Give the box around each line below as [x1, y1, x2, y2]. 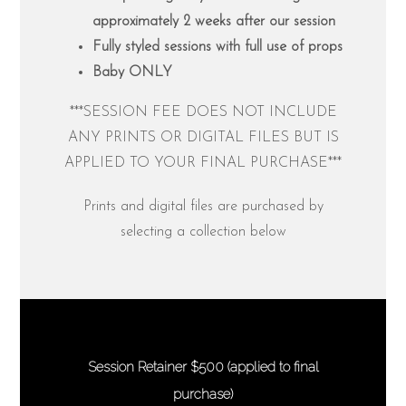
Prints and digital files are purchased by [82, 199, 324, 215]
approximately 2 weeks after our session [92, 14, 336, 30]
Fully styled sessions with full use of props [92, 40, 343, 55]
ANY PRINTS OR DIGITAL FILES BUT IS [67, 130, 339, 146]
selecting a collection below [120, 225, 286, 240]
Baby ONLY [92, 65, 173, 81]
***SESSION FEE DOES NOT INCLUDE [69, 105, 337, 121]
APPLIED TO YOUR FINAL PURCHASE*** [64, 156, 342, 171]
